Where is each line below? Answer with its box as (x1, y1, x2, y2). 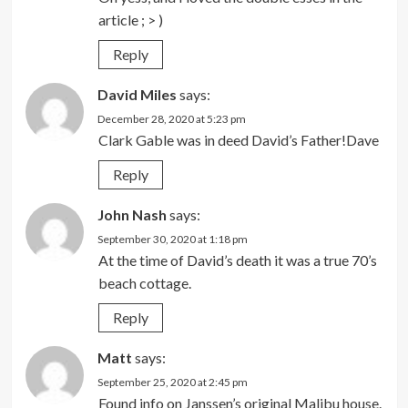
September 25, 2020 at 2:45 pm (97, 375, 248, 390)
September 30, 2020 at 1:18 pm (97, 232, 248, 247)
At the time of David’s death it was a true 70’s (97, 251, 377, 270)
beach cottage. (97, 274, 191, 292)
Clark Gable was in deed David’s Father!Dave (97, 131, 379, 149)
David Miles (97, 86, 177, 104)
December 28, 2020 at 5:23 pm (97, 112, 246, 127)
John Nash (97, 206, 167, 224)
